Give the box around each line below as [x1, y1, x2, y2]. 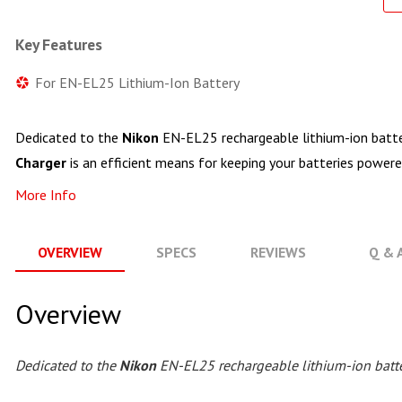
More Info [15, 186, 76, 204]
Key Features [15, 34, 102, 55]
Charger [15, 153, 66, 171]
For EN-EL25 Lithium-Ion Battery [35, 74, 240, 92]
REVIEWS [250, 243, 306, 261]
